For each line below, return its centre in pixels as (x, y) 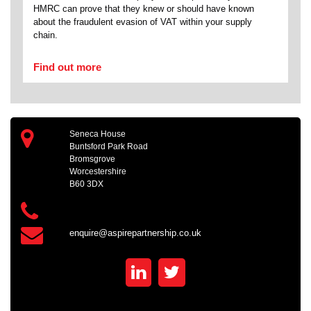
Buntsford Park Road (108, 146)
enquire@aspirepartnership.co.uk (135, 233)
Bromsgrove (92, 159)
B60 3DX (86, 184)
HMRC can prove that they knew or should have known (144, 8)
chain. (45, 35)
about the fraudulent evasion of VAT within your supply (143, 22)
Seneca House (97, 134)
